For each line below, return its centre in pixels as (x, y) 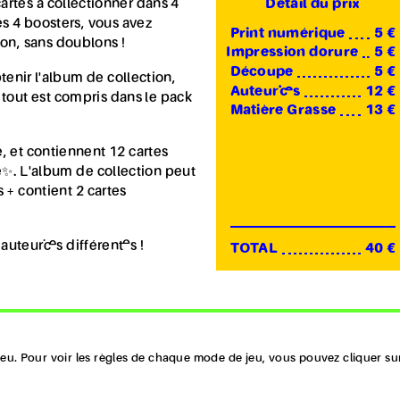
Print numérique (287, 33)
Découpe (262, 73)
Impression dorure (292, 53)
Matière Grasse (283, 111)
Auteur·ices (265, 92)
